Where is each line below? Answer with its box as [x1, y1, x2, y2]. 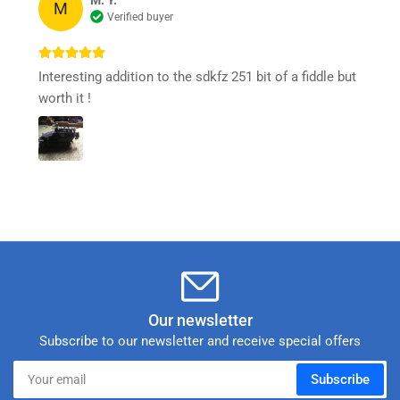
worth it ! [38, 89, 91, 106]
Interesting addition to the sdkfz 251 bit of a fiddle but [38, 68, 356, 85]
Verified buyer [107, 10, 173, 23]
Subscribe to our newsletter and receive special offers [39, 332, 361, 349]
